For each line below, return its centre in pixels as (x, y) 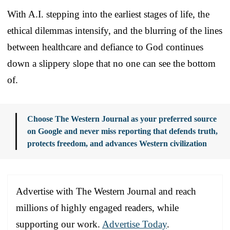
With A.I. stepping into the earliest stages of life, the (108, 14)
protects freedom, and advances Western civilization (117, 143)
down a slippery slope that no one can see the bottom (111, 63)
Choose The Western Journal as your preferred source (122, 119)
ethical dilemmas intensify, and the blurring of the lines (115, 30)
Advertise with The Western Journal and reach (106, 191)
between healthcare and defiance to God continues (105, 47)
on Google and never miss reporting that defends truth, (122, 131)
